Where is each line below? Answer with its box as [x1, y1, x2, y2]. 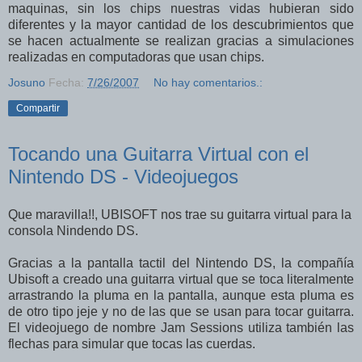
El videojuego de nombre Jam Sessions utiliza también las [8, 321, 354, 335]
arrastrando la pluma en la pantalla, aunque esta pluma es [8, 288, 354, 303]
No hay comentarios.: [154, 75, 263, 89]
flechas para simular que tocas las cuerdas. [8, 337, 255, 351]
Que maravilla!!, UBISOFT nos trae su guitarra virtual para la [8, 208, 351, 222]
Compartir [16, 102, 60, 114]
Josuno [8, 75, 45, 89]
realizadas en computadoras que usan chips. [8, 49, 264, 64]
